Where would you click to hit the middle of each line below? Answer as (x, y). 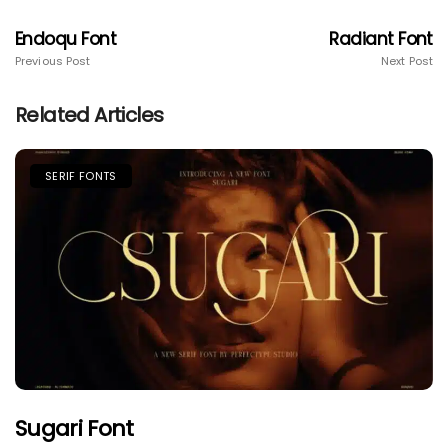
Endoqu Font (66, 39)
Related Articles (89, 115)
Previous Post (53, 61)
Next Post (407, 61)
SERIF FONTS (81, 176)
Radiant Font (381, 39)
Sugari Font (74, 429)
